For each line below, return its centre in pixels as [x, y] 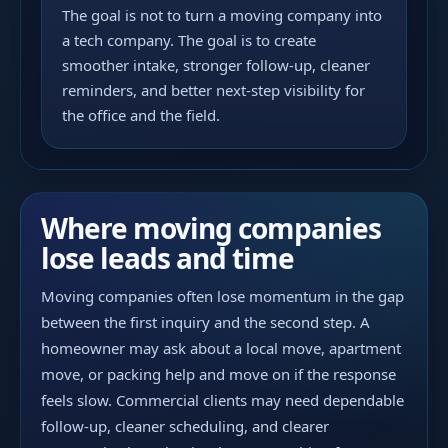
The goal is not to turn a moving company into [222, 15]
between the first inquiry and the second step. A [205, 322]
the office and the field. [141, 115]
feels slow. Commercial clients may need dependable [222, 400]
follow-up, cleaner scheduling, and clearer [185, 426]
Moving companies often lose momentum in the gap [222, 296]
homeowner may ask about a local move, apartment [221, 348]
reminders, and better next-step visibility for [213, 90]
